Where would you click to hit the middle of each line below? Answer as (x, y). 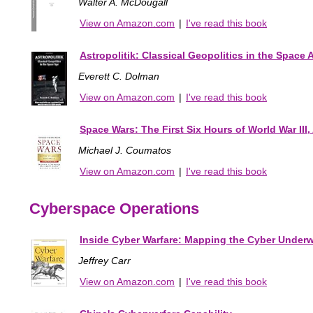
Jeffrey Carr (104, 261)
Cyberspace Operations (114, 209)
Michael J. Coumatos (125, 151)
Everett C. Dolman (119, 77)
